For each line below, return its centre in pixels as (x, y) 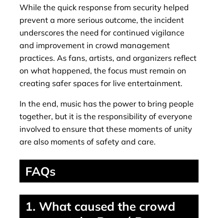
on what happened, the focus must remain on (103, 70)
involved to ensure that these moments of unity (106, 129)
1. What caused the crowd (100, 206)
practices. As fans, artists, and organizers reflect (108, 58)
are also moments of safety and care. (88, 141)
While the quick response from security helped (104, 7)
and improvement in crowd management (95, 45)
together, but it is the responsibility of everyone (106, 116)
